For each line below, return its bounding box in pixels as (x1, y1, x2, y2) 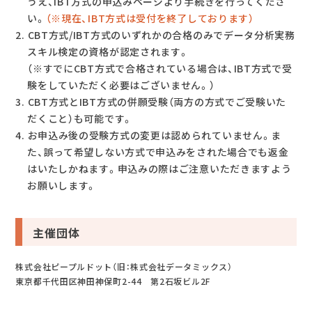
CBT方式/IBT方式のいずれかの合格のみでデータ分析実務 (27, 28, 295, 42)
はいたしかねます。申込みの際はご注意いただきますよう (27, 162, 292, 176)
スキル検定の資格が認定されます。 (27, 45, 189, 59)
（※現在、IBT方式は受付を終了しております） (45, 11, 254, 26)
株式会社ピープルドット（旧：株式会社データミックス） (15, 260, 233, 274)
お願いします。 (27, 178, 97, 193)
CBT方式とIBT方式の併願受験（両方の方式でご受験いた (27, 95, 287, 109)
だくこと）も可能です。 (27, 111, 133, 126)
